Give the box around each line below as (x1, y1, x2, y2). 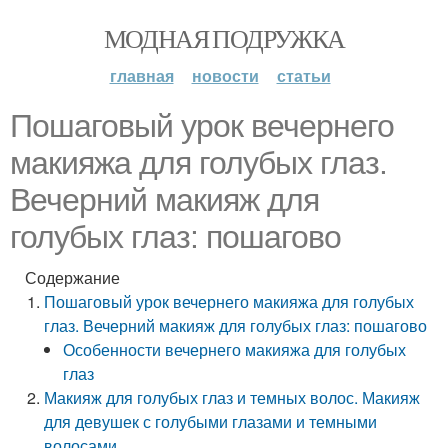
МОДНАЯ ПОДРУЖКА (103, 21, 345, 55)
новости (191, 64, 259, 87)
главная (109, 64, 174, 87)
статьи (276, 64, 331, 87)
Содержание (25, 266, 120, 289)
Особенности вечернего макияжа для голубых (63, 338, 407, 361)
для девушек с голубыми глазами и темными (44, 410, 378, 433)
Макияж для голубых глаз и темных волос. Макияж (44, 386, 421, 409)
